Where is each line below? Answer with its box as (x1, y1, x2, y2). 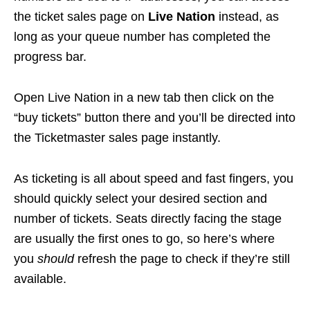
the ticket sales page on (14, 9, 148, 24)
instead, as (215, 9, 279, 24)
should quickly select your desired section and (14, 191, 267, 206)
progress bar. (14, 49, 86, 64)
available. (14, 271, 66, 286)
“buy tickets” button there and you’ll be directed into (14, 110, 295, 125)
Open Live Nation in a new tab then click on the (14, 90, 274, 104)
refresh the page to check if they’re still (74, 251, 290, 266)
